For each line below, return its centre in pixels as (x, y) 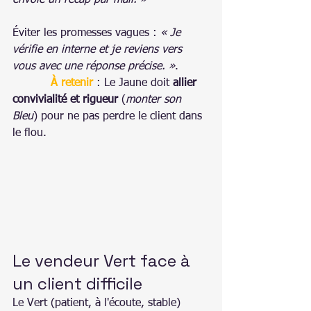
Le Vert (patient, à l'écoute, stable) (98, 303)
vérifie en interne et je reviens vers (99, 50)
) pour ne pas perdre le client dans (119, 116)
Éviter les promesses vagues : (86, 33)
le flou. (30, 133)
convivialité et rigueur (65, 100)
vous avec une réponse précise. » (94, 66)
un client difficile (77, 283)
